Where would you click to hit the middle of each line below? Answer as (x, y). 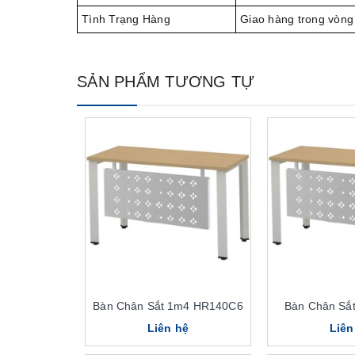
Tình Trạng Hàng (126, 19)
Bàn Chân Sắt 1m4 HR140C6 (168, 306)
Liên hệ (168, 328)
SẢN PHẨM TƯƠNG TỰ (166, 82)
